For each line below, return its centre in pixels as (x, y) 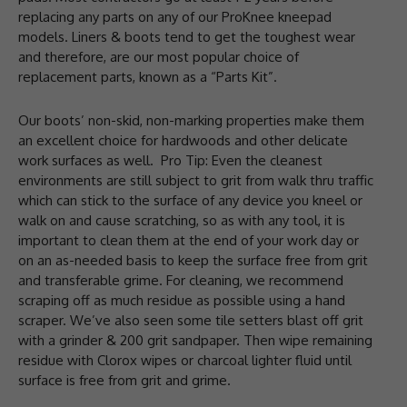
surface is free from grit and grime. (124, 380)
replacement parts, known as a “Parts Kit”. (149, 76)
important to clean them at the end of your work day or (189, 240)
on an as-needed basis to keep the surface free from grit (193, 260)
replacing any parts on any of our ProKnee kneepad (175, 16)
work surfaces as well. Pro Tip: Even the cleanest (170, 160)
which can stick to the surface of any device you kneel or (190, 200)
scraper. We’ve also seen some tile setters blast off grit (191, 320)
